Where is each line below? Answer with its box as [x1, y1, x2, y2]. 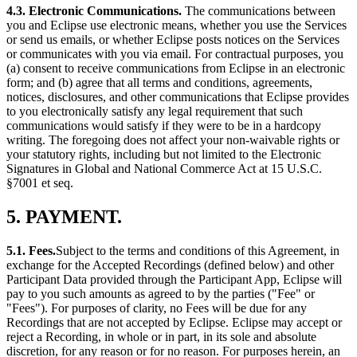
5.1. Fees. [6, 243, 56, 257]
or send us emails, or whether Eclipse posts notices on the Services [6, 33, 339, 47]
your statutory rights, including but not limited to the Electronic [6, 147, 321, 162]
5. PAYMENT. [6, 206, 122, 228]
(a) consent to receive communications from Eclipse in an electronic [6, 61, 345, 76]
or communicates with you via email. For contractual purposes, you [6, 47, 343, 61]
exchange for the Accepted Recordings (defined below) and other [6, 257, 334, 272]
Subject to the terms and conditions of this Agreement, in [56, 243, 339, 257]
